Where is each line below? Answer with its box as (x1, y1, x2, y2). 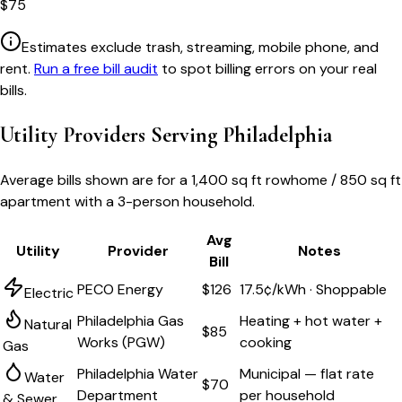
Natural (24, 315, 72, 335)
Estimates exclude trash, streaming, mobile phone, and (22, 38, 379, 57)
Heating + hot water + (240, 311, 382, 331)
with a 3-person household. (71, 192, 255, 212)
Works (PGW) (77, 333, 165, 353)
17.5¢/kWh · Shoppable (240, 280, 387, 300)
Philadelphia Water (77, 364, 198, 384)
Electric (24, 284, 74, 303)
